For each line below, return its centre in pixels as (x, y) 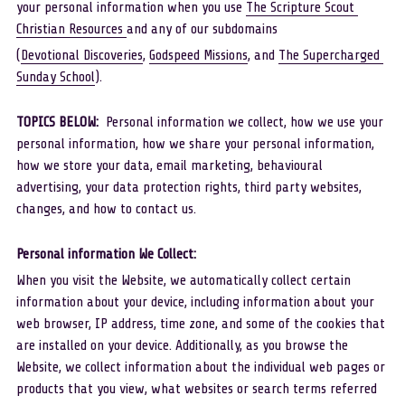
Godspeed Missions (198, 55)
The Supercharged (329, 55)
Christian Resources (71, 29)
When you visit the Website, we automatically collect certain (183, 280)
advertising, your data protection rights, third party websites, (188, 187)
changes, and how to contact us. (106, 209)
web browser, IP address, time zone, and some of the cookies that (200, 324)
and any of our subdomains (202, 29)
